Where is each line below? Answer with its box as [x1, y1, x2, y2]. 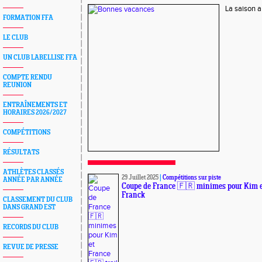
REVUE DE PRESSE [3, 243, 58, 251]
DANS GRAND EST [3, 204, 56, 211]
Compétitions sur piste [163, 174, 221, 181]
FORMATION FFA [3, 14, 53, 22]
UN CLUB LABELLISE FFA [3, 54, 77, 61]
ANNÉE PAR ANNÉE [3, 176, 63, 184]
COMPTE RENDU [3, 74, 52, 81]
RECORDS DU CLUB [3, 223, 58, 231]
